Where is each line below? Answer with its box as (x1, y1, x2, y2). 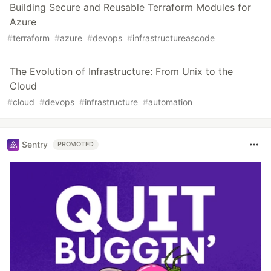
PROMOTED (57, 140, 94, 148)
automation (148, 96, 192, 107)
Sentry (22, 139, 48, 150)
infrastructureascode (132, 32, 215, 43)
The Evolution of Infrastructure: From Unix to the (10, 65, 233, 77)
